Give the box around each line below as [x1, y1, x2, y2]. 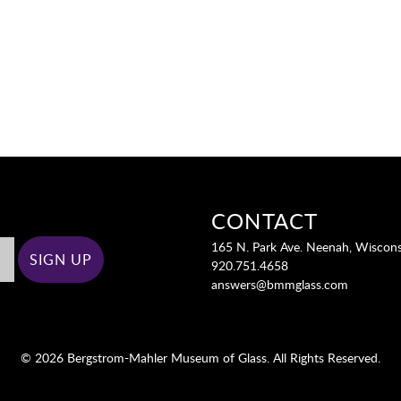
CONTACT [211, 206, 319, 235]
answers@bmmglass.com [211, 275, 349, 293]
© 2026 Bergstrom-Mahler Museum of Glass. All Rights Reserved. [21, 348, 380, 366]
